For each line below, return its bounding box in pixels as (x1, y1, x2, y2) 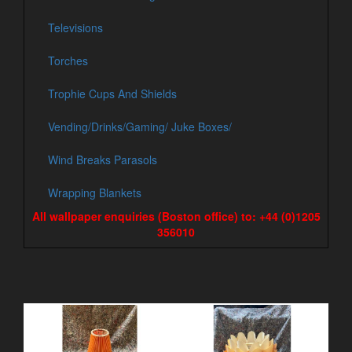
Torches (48, 53, 88, 68)
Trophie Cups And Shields (48, 86, 177, 101)
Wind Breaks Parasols (48, 152, 157, 167)
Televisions (48, 20, 103, 35)
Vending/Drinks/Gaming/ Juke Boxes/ (48, 119, 232, 134)
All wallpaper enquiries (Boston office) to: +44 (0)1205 (31, 208, 321, 224)
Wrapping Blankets (48, 185, 141, 200)
